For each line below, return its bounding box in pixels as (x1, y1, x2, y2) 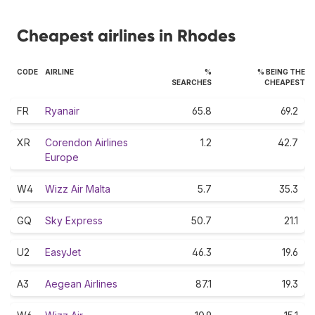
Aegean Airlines (45, 277, 117, 290)
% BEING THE (257, 67, 305, 76)
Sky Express (45, 214, 103, 226)
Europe (45, 150, 79, 163)
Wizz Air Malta (45, 182, 110, 195)
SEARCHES (172, 77, 212, 86)
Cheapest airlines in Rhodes (17, 25, 236, 46)
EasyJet (45, 245, 81, 258)
